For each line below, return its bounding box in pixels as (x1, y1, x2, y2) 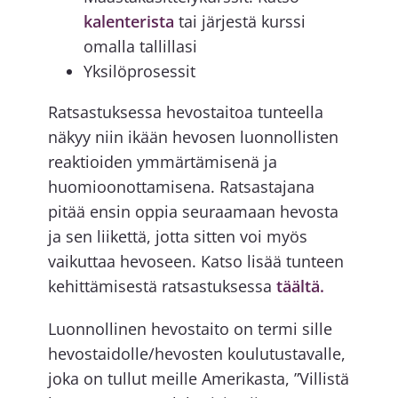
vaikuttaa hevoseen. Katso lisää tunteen (47, 250, 344, 272)
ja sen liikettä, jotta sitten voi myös (47, 225, 307, 247)
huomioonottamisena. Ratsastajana (47, 175, 314, 197)
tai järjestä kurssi (178, 10, 306, 32)
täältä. (275, 275, 324, 297)
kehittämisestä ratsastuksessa (47, 275, 276, 297)
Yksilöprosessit (83, 60, 195, 82)
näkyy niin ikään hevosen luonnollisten (47, 125, 338, 147)
